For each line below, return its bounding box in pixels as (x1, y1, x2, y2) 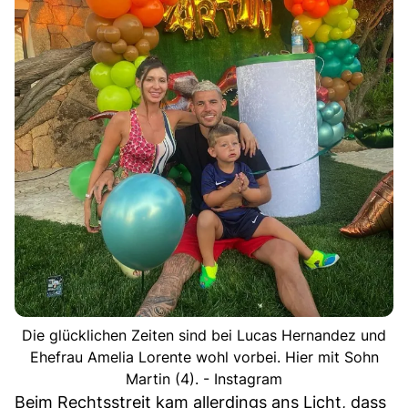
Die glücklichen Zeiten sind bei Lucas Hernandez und (22, 325, 386, 344)
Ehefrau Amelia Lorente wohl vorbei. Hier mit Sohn (29, 347, 379, 366)
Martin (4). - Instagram (126, 369, 282, 388)
